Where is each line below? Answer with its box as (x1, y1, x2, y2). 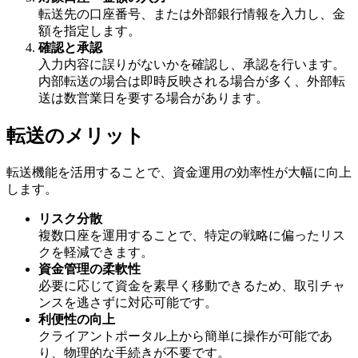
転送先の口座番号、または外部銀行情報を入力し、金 (38, 7, 345, 22)
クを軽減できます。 (38, 245, 153, 260)
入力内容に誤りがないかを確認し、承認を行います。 (38, 58, 345, 72)
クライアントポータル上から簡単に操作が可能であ (38, 329, 332, 344)
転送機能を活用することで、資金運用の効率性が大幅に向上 (6, 165, 352, 180)
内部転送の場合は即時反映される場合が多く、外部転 (38, 74, 345, 89)
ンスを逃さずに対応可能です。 (38, 296, 217, 310)
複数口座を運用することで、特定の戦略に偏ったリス (38, 229, 345, 243)
